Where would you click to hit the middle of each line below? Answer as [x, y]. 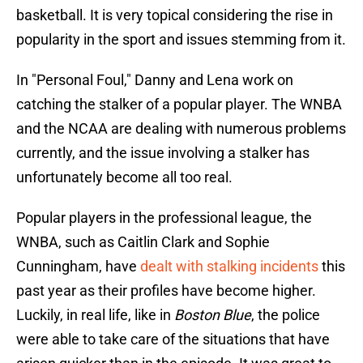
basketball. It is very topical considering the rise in [175, 15]
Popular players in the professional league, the [164, 218]
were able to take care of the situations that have [173, 340]
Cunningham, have [78, 267]
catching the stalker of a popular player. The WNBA [179, 105]
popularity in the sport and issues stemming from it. [181, 40]
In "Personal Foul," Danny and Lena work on [155, 80]
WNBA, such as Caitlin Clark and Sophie [143, 242]
